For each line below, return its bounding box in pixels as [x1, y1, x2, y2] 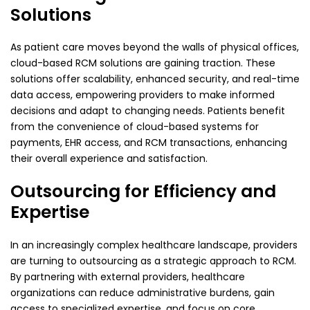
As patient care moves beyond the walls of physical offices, [10, 40, 299, 55]
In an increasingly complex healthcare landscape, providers [10, 237, 298, 252]
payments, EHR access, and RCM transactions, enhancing [10, 136, 287, 150]
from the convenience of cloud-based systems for [10, 120, 259, 134]
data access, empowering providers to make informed [10, 88, 275, 102]
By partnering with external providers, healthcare [10, 269, 245, 284]
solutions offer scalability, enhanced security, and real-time [10, 72, 300, 86]
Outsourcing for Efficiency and [10, 179, 276, 204]
